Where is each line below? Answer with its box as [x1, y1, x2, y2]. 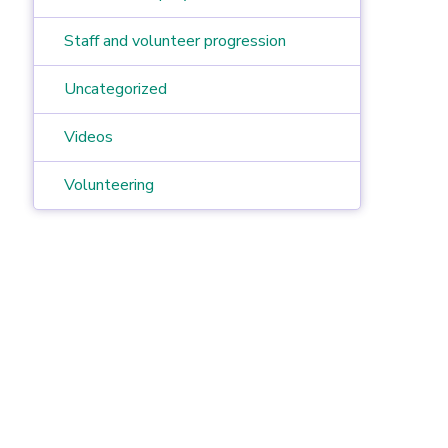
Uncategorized [64, 77, 168, 100]
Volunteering [64, 173, 155, 196]
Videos [64, 125, 114, 148]
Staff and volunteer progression [64, 29, 287, 52]
